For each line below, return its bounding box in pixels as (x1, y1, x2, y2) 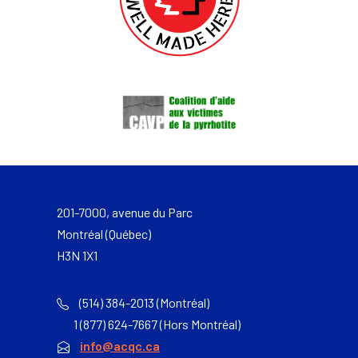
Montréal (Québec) (57, 225, 151, 241)
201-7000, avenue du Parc (57, 204, 193, 220)
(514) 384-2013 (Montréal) (77, 294, 209, 310)
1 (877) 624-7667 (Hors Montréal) (57, 316, 241, 332)
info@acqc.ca (80, 337, 160, 353)
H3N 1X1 (57, 247, 97, 263)
